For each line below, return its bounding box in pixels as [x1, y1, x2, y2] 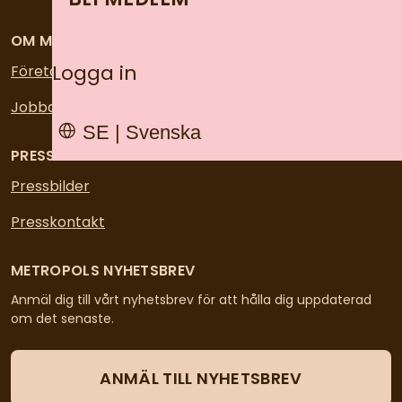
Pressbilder [11, 176, 90, 197]
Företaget [11, 61, 83, 82]
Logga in [52, 59, 137, 87]
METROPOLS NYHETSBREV [11, 260, 196, 281]
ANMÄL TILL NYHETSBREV [100, 367, 302, 389]
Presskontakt [11, 212, 105, 232]
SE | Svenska [83, 120, 201, 144]
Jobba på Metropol [11, 97, 148, 118]
